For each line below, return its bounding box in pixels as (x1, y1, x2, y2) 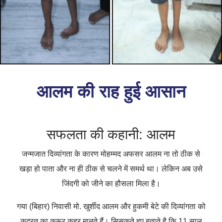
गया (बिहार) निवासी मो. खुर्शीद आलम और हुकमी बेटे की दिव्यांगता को (16, 202, 206, 211)
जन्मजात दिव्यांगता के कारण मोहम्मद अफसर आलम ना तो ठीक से (22, 150, 200, 159)
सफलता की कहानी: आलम (47, 127, 175, 143)
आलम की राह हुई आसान (36, 82, 186, 102)
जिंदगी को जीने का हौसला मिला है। (61, 179, 161, 188)
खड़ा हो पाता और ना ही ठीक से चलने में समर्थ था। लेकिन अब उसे (19, 165, 203, 173)
